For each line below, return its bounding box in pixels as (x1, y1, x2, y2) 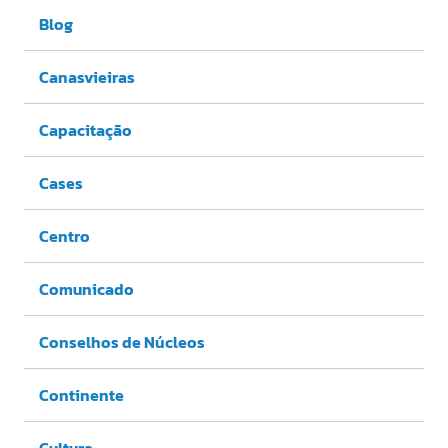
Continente (39, 383, 124, 408)
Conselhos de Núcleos (39, 330, 205, 355)
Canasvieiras (39, 65, 135, 90)
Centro (39, 224, 90, 249)
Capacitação (39, 118, 132, 143)
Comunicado (39, 277, 134, 302)
